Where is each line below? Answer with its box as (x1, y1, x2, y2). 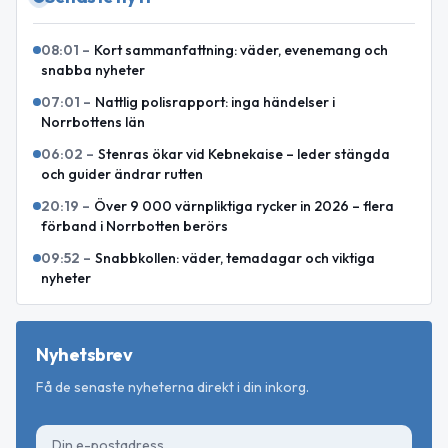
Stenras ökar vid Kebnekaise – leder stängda (98, 144, 390, 163)
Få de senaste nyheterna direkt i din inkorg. (36, 377, 309, 396)
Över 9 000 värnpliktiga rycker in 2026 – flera (94, 196, 394, 215)
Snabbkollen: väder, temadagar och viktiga (95, 248, 375, 267)
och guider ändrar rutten (41, 164, 203, 183)
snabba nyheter (41, 60, 145, 79)
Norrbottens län (41, 112, 145, 131)
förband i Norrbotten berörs (41, 216, 228, 235)
